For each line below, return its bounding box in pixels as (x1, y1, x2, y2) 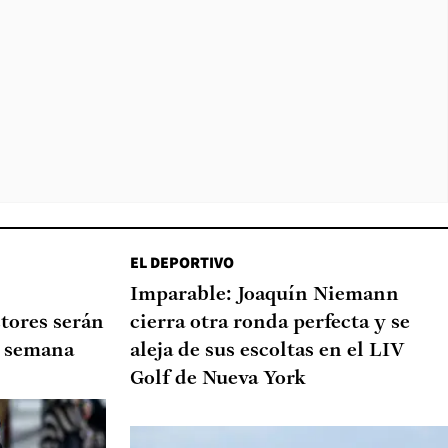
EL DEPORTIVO (130, 251, 234, 273)
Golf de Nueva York (130, 368, 306, 389)
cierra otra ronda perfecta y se (130, 312, 410, 333)
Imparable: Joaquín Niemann (130, 284, 399, 305)
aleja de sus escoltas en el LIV (130, 340, 405, 361)
